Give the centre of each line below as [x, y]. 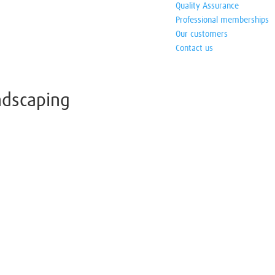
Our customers [201, 34]
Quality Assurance [207, 6]
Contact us [194, 48]
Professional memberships [222, 20]
